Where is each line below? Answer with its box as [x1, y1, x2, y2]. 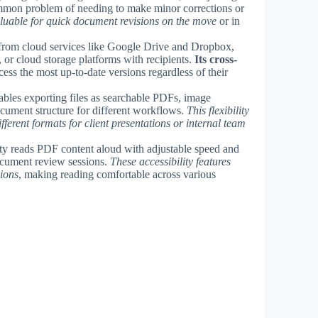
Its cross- [194, 53, 237, 65]
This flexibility [187, 104, 249, 116]
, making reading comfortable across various [18, 168, 216, 180]
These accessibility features [110, 155, 231, 168]
